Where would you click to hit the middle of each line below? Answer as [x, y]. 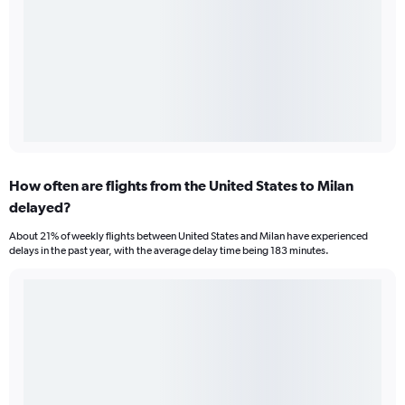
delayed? [40, 207]
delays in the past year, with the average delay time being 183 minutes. [169, 251]
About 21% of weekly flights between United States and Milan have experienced [188, 236]
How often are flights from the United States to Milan [181, 186]
